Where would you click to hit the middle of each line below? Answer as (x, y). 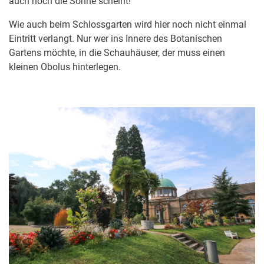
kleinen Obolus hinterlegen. (65, 67)
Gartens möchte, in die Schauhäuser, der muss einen (117, 53)
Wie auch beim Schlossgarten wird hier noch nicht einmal (128, 25)
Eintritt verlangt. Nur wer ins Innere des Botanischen (115, 39)
